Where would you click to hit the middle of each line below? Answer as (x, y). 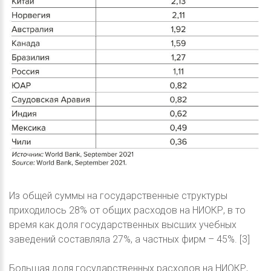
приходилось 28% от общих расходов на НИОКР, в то (127, 210)
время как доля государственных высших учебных (123, 224)
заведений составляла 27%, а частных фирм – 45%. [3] (129, 239)
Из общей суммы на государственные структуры (118, 195)
